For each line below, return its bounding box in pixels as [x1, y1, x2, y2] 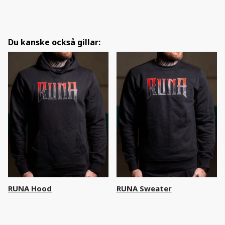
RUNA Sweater [116, 183, 172, 194]
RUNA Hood [8, 183, 52, 194]
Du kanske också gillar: [8, 36, 100, 48]
